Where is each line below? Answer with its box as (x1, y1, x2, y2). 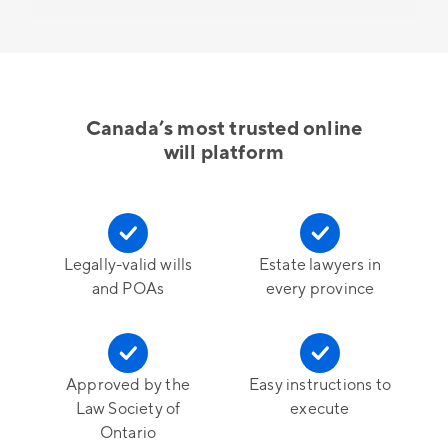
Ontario (99, 422, 157, 443)
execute (290, 398, 350, 419)
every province (265, 278, 375, 299)
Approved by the (66, 374, 190, 395)
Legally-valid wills (63, 254, 193, 275)
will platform (163, 139, 285, 166)
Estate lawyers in (258, 254, 382, 275)
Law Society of (75, 398, 181, 419)
